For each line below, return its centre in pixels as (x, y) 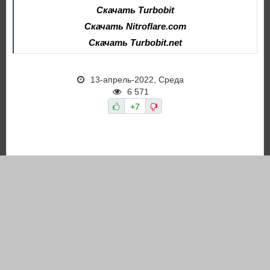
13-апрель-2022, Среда (137, 80)
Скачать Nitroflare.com (135, 27)
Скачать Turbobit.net (135, 43)
